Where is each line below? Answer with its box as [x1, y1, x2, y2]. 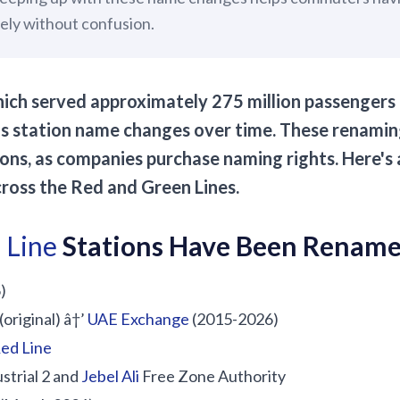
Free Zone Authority [139, 366, 286, 386]
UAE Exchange [87, 309, 189, 329]
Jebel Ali [81, 366, 139, 386]
